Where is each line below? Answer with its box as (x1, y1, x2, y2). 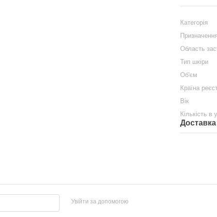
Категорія (180, 19, 208, 26)
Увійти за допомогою (71, 198, 128, 205)
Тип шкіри (180, 58, 209, 65)
